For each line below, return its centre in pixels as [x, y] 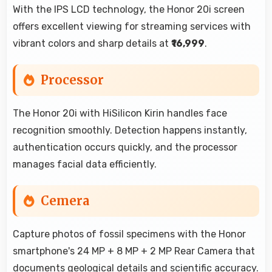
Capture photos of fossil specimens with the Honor [129, 234]
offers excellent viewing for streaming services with [132, 26]
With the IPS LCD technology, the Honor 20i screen [129, 9]
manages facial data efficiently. [85, 164]
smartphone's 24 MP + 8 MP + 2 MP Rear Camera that [134, 251]
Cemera [65, 200]
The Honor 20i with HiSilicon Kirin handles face [120, 113]
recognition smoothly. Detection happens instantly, [130, 130]
